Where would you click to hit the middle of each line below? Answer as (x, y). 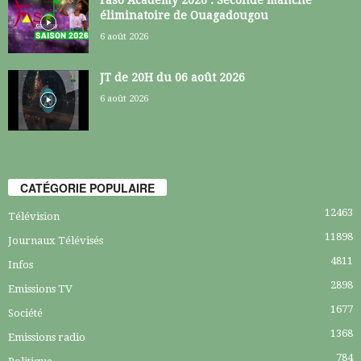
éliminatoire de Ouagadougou (184, 15)
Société (25, 313)
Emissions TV (40, 289)
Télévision (34, 217)
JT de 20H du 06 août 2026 (172, 77)
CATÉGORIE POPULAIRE (87, 188)
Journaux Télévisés (56, 241)
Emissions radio (47, 338)
